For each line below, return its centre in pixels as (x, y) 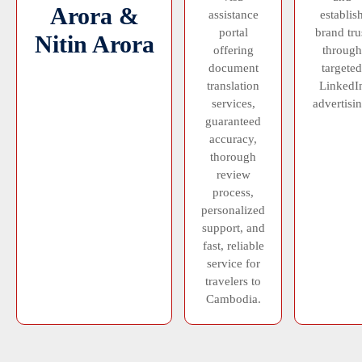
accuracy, (233, 139)
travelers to (233, 281)
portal (233, 32)
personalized (233, 210)
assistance (233, 14)
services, (233, 103)
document (233, 67)
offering (233, 50)
